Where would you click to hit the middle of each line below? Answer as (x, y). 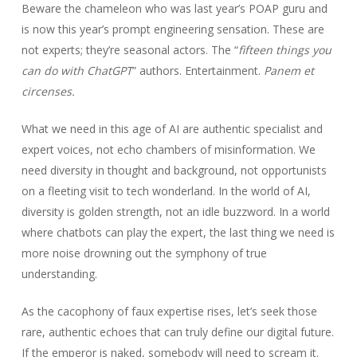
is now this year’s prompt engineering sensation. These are (173, 29)
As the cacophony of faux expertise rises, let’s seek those (169, 311)
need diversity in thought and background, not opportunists (174, 170)
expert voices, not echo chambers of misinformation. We (168, 149)
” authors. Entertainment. (198, 70)
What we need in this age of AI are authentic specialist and (172, 128)
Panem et (288, 70)
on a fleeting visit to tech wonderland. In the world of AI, (166, 190)
